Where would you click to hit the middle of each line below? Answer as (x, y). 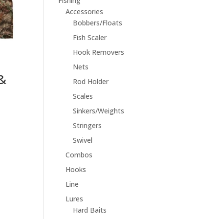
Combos (79, 155)
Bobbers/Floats (98, 23)
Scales (83, 96)
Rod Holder (91, 81)
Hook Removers (99, 52)
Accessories (85, 11)
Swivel (83, 140)
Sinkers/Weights (99, 111)
